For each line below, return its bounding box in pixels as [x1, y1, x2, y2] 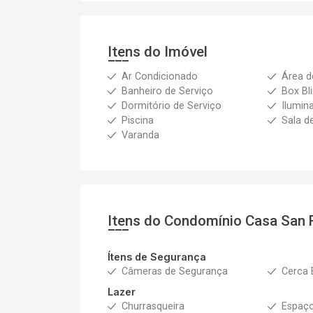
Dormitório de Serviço [122, 100, 221, 112]
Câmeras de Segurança [122, 265, 228, 277]
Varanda [122, 129, 159, 141]
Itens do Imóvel [108, 43, 208, 60]
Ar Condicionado [122, 71, 198, 82]
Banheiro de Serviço [122, 85, 213, 97]
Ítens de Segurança [108, 251, 206, 263]
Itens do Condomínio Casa [108, 212, 281, 229]
